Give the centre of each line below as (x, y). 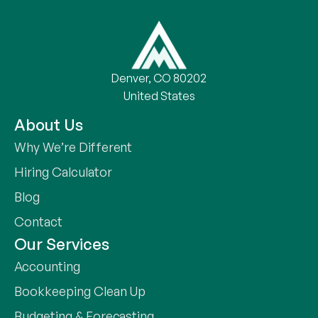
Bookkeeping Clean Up (80, 291)
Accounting (47, 267)
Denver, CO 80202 (159, 78)
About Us (49, 125)
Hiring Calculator (63, 172)
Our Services (62, 244)
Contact (38, 222)
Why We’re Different (73, 147)
